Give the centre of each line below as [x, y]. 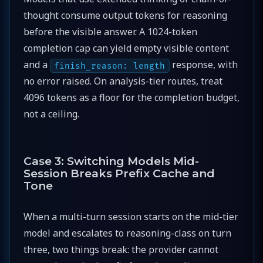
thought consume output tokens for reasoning [125, 16]
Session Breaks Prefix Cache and [119, 174]
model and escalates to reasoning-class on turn [127, 233]
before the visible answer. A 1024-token [110, 32]
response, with [203, 65]
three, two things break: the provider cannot [121, 250]
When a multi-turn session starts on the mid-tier [131, 217]
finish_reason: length [110, 66]
